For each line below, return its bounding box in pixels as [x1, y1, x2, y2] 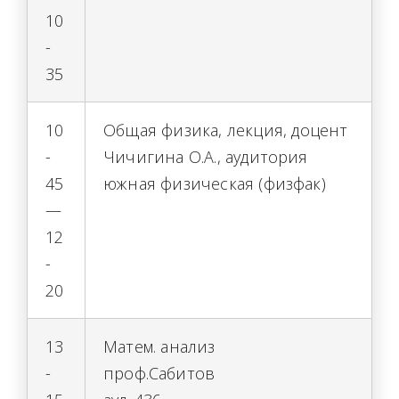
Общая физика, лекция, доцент [103, 119, 348, 141]
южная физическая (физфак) [103, 173, 326, 194]
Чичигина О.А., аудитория [103, 146, 308, 167]
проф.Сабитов [103, 362, 216, 384]
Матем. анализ [103, 336, 216, 357]
